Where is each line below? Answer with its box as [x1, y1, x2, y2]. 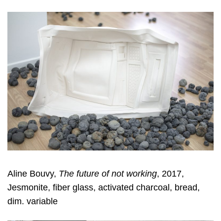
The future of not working [59, 169, 157, 179]
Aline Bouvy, [7, 169, 59, 179]
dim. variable [7, 196, 58, 207]
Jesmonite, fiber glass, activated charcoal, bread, [7, 183, 200, 193]
